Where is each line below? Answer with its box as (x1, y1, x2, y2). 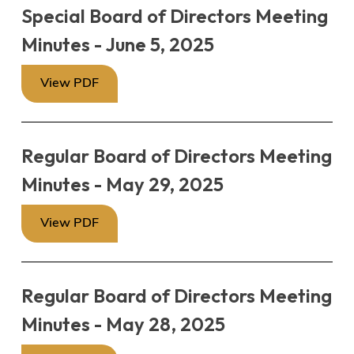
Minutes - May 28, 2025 (21, 312, 225, 337)
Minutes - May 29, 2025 (21, 172, 224, 197)
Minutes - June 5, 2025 (21, 32, 214, 57)
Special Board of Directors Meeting (21, 4, 328, 28)
